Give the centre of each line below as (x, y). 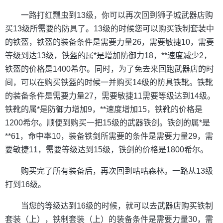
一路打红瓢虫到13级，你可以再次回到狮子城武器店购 (117, 15)
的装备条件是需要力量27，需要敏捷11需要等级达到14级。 (110, 96)
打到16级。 (25, 185)
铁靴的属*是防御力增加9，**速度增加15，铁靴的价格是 (104, 110)
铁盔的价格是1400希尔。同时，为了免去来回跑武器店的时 (110, 69)
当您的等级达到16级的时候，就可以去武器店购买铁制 (117, 206)
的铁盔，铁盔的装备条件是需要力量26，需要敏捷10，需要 (110, 42)
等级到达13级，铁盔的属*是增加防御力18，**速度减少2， (108, 56)
